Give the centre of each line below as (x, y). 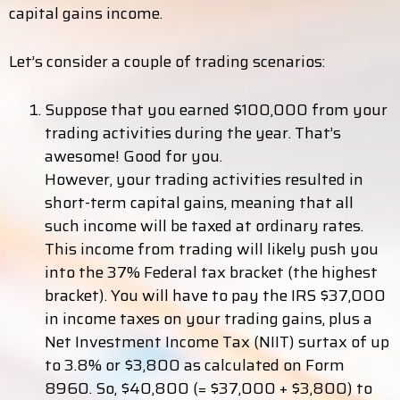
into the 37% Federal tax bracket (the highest (211, 272)
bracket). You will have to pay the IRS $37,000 (215, 296)
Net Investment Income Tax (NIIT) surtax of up (217, 342)
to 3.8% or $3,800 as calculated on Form (195, 365)
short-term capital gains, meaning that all (199, 203)
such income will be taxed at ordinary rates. (204, 226)
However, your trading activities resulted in (204, 179)
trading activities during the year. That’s (193, 133)
